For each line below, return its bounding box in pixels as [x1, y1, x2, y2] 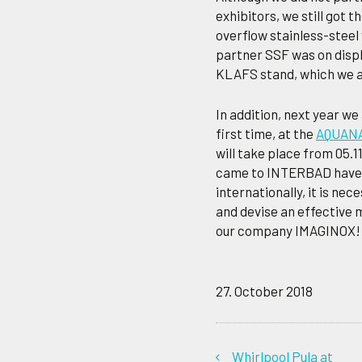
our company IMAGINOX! [216, 221, 360, 238]
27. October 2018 [216, 283, 313, 299]
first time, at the [216, 124, 316, 141]
